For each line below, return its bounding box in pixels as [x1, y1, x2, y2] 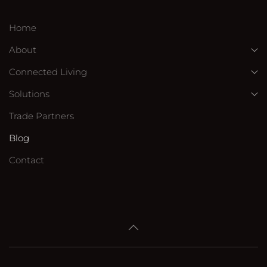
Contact [9, 154, 44, 166]
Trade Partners [9, 110, 74, 122]
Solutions [9, 88, 49, 100]
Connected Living [9, 66, 87, 77]
